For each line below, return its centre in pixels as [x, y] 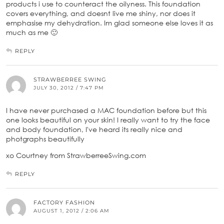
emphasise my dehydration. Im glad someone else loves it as [109, 22]
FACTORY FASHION [64, 202]
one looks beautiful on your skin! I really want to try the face [108, 119]
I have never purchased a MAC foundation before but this [106, 110]
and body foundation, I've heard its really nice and [94, 129]
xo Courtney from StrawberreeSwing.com [76, 155]
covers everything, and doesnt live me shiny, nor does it [101, 13]
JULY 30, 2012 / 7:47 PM [69, 87]
